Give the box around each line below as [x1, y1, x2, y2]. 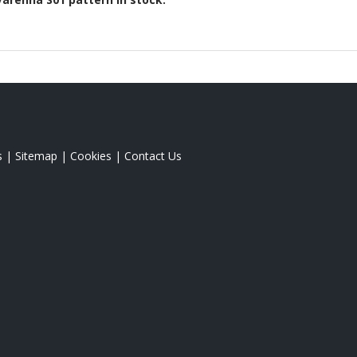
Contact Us [124, 147, 182, 163]
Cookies [70, 147, 112, 163]
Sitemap [15, 147, 57, 163]
